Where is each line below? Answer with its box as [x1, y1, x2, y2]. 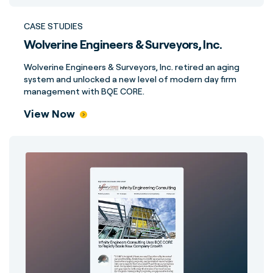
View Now [24, 107, 75, 120]
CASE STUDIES [24, 21, 83, 31]
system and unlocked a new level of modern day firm [24, 74, 236, 84]
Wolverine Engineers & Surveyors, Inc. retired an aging [24, 62, 239, 72]
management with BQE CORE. [24, 86, 144, 96]
